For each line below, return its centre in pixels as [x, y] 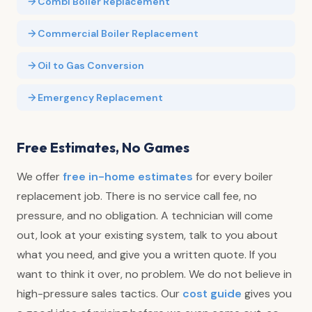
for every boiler [233, 176]
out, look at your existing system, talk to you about [147, 235]
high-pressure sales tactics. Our [100, 293]
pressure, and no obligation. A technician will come [145, 215]
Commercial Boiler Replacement [118, 33]
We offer [40, 176]
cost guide [212, 293]
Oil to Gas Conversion [91, 65]
